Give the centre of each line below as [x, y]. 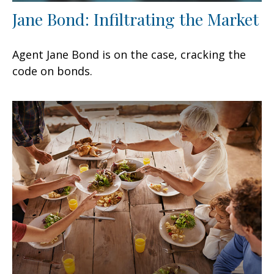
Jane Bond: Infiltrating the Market [135, 19]
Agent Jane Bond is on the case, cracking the [129, 54]
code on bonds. [52, 71]
